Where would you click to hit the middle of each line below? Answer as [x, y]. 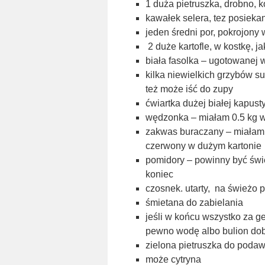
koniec [159, 174]
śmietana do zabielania [194, 203]
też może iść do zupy [189, 89]
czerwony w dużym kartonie [203, 146]
